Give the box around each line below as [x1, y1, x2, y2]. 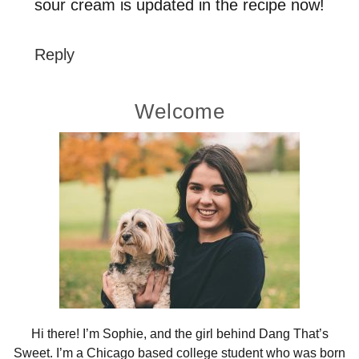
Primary [10, 99, 99, 128]
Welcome [134, 99, 225, 123]
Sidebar [10, 129, 99, 159]
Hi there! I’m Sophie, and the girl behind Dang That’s [30, 326, 329, 341]
